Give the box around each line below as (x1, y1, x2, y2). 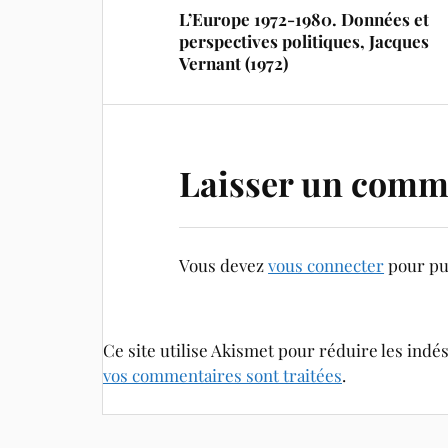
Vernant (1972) (179, 52, 289, 75)
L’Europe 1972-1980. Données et (179, 8, 430, 31)
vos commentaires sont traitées (103, 364, 342, 387)
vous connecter (268, 254, 385, 277)
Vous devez (179, 254, 269, 277)
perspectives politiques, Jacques (179, 30, 430, 53)
